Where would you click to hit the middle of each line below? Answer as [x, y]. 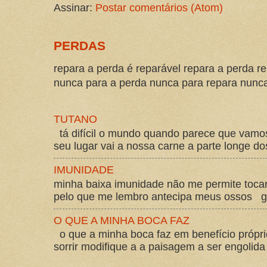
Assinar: [74, 7]
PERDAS [80, 45]
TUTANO [75, 119]
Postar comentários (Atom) [159, 7]
